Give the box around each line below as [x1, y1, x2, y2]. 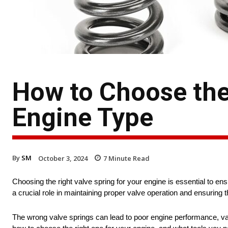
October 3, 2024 [38, 153, 88, 163]
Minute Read [107, 153, 150, 163]
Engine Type [12, 102, 153, 132]
